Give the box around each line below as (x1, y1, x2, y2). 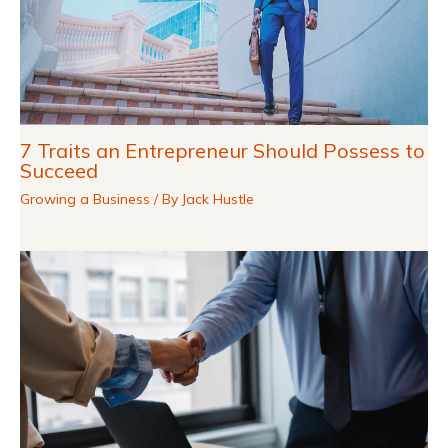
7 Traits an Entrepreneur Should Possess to (20, 138, 425, 164)
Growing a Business (20, 190, 150, 209)
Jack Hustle (182, 190, 254, 209)
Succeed (20, 158, 98, 184)
